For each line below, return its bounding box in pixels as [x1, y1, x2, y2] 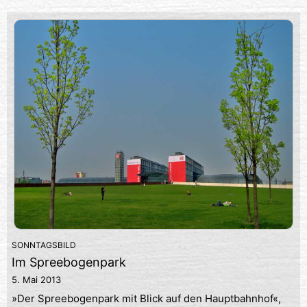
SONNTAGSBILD [12, 239, 76, 250]
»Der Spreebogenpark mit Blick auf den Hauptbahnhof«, [12, 291, 281, 305]
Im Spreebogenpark [12, 254, 126, 269]
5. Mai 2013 [12, 273, 61, 285]
